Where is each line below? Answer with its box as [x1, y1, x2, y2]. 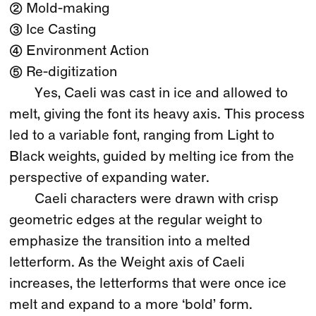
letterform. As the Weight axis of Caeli [9, 255, 245, 270]
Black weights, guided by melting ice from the [9, 150, 295, 164]
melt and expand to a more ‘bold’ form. [9, 298, 253, 312]
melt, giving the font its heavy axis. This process [9, 107, 305, 122]
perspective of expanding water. [9, 171, 210, 186]
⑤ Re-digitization [9, 65, 118, 80]
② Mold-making [9, 1, 110, 16]
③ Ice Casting [9, 23, 97, 37]
